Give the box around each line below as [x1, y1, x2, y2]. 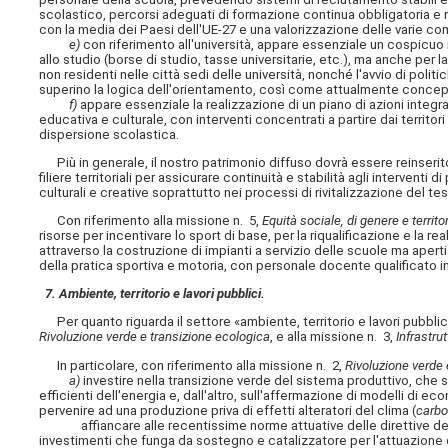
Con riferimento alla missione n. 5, [39, 213, 263, 229]
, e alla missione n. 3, [270, 329, 397, 345]
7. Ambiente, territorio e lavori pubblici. [39, 286, 266, 302]
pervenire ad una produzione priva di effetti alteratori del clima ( [39, 402, 417, 418]
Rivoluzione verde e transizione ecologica [39, 329, 271, 345]
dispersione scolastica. [39, 126, 180, 142]
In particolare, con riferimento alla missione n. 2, [39, 357, 346, 373]
